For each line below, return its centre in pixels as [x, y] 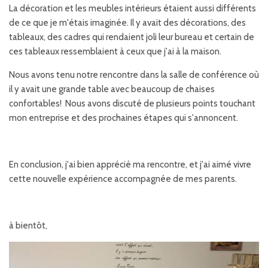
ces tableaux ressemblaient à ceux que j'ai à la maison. [115, 51]
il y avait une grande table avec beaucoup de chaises [112, 89]
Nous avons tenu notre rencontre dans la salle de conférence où [134, 74]
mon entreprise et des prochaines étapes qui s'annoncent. [124, 118]
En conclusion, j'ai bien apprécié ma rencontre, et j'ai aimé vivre [130, 164]
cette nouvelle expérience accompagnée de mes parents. [123, 179]
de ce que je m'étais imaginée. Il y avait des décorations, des [127, 22]
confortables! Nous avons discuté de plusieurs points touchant [132, 103]
